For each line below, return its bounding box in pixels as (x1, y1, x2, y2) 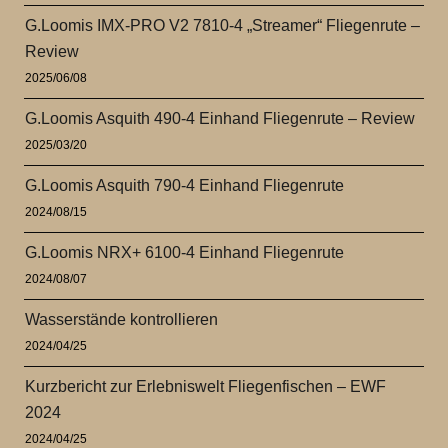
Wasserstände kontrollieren (25, 310, 219, 328)
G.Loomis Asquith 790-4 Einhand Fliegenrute (25, 176, 345, 194)
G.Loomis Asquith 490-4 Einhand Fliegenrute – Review (25, 109, 416, 127)
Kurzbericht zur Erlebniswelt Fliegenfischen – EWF (25, 377, 387, 395)
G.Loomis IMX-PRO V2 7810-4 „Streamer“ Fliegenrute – (25, 16, 421, 34)
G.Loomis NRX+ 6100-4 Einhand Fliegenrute (25, 243, 345, 261)
